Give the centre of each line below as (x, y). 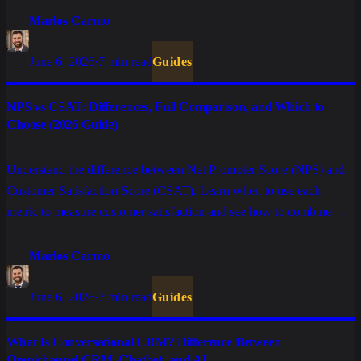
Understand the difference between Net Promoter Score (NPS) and (176, 170)
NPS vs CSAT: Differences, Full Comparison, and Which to (166, 107)
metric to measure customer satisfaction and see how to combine (169, 212)
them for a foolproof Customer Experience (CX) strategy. (151, 233)
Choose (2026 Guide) (62, 125)
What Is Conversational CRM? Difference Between (144, 342)
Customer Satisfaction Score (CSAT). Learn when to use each (164, 191)
